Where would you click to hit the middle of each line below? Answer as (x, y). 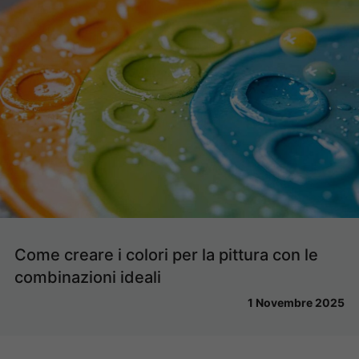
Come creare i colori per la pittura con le (166, 255)
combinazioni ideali (88, 278)
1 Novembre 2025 (296, 303)
